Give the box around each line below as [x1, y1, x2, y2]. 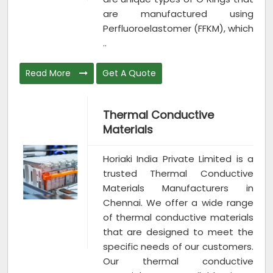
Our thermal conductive [102, 254, 253, 268]
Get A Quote [102, 66, 156, 79]
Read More [26, 66, 73, 79]
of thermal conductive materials [102, 210, 253, 224]
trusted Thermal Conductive [102, 166, 253, 180]
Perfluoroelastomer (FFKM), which [102, 21, 253, 35]
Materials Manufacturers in [102, 181, 253, 194]
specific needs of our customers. [102, 239, 253, 253]
